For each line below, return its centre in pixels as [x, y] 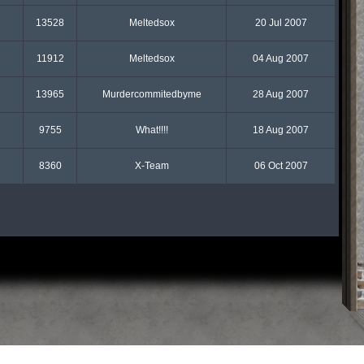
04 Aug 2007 [281, 58]
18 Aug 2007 [281, 130]
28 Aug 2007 [281, 94]
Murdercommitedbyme [152, 94]
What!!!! [152, 130]
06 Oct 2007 [281, 166]
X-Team [152, 166]
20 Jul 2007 [281, 23]
